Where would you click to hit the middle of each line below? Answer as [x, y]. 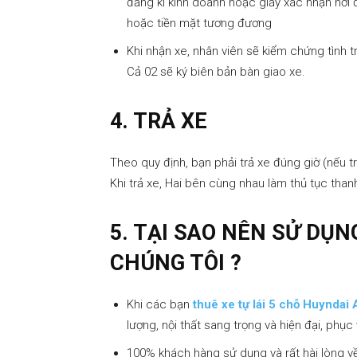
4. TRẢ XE [159, 122]
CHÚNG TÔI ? [176, 263]
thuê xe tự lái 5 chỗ [246, 305]
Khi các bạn [160, 305]
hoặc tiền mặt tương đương [199, 24]
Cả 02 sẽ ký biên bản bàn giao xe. [216, 72]
